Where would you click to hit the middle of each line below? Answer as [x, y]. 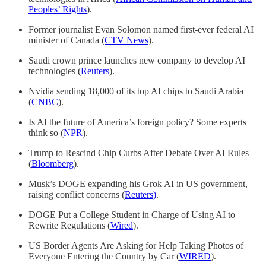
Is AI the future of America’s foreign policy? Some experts [137, 122]
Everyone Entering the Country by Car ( [104, 256]
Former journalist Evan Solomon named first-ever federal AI [141, 30]
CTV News [126, 40]
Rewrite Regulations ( [69, 226]
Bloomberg [53, 164]
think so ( [46, 133]
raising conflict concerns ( [77, 195]
